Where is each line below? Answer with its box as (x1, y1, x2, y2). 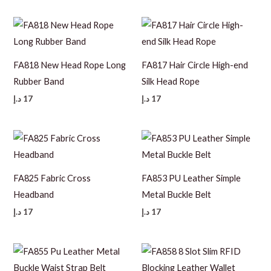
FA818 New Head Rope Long (13, 59, 126, 70)
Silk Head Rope (142, 76, 200, 87)
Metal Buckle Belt (142, 189, 211, 200)
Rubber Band (13, 76, 65, 87)
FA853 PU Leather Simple (142, 172, 241, 183)
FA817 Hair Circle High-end (142, 59, 248, 70)
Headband (13, 189, 54, 200)
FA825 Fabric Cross (13, 172, 91, 183)
